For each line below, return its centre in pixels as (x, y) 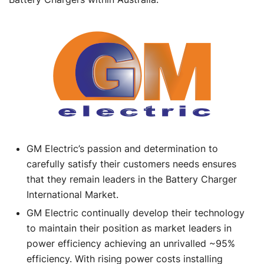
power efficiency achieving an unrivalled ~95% (131, 243)
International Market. (72, 194)
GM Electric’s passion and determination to (122, 148)
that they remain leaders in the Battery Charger (132, 179)
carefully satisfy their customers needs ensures (131, 164)
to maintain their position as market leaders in (129, 228)
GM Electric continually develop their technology (136, 212)
